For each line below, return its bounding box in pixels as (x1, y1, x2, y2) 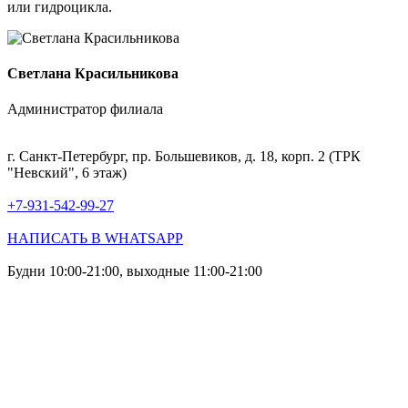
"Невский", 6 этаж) (7, 165, 127, 181)
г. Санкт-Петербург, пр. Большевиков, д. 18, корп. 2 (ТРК (7, 148, 361, 165)
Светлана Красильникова (7, 66, 178, 82)
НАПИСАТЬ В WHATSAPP (7, 230, 183, 247)
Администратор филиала (7, 101, 163, 117)
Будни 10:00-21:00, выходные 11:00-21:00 (7, 263, 262, 280)
